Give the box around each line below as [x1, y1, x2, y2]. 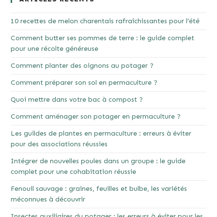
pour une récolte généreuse [11, 45, 99, 53]
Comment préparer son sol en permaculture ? [11, 78, 158, 87]
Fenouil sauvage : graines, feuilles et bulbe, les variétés [11, 185, 187, 193]
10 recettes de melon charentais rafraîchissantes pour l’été [11, 17, 200, 26]
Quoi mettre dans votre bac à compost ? [11, 95, 143, 104]
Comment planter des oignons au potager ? [11, 62, 154, 70]
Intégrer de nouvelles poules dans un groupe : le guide [11, 157, 186, 166]
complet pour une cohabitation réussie [11, 168, 137, 176]
